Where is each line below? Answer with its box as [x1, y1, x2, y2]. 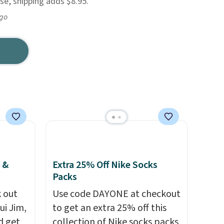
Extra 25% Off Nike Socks [52, 158, 157, 172]
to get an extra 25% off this [52, 201, 166, 215]
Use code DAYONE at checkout [52, 187, 180, 201]
